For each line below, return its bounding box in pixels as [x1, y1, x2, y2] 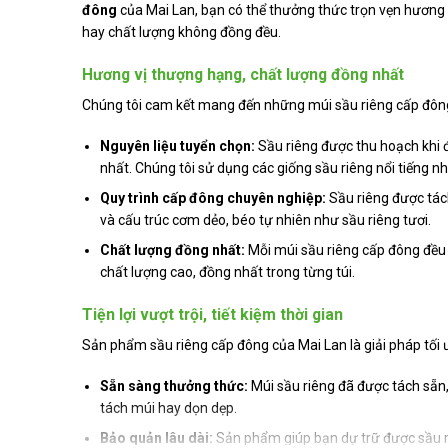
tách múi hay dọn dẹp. [100, 399, 238, 416]
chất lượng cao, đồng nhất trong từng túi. [100, 264, 356, 281]
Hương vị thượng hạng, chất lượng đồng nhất [82, 64, 404, 84]
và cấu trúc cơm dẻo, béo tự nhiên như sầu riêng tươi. [100, 212, 432, 229]
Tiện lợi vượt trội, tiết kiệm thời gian [82, 304, 343, 324]
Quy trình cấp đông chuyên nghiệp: [100, 190, 327, 207]
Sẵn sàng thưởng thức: [100, 377, 249, 394]
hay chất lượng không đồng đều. [82, 24, 281, 41]
